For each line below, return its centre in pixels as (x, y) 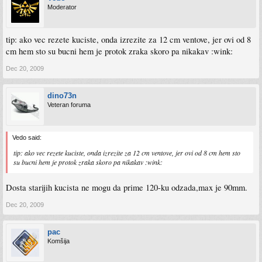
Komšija (58, 241)
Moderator (62, 7)
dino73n (62, 96)
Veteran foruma (69, 105)
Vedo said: (27, 137)
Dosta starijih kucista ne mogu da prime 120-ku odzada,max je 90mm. (127, 187)
